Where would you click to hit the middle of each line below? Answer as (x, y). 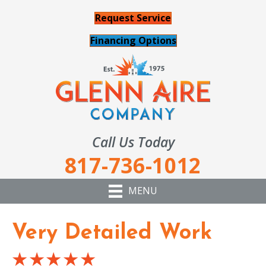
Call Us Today (133, 142)
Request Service (133, 18)
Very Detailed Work (112, 233)
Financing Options (133, 40)
